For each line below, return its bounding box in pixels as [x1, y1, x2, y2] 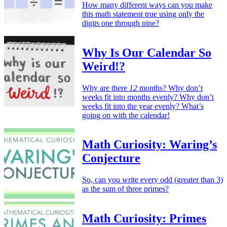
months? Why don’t [137, 83, 203, 92]
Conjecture [82, 152, 140, 165]
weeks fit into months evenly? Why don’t [82, 92, 214, 101]
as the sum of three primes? [82, 184, 169, 194]
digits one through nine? [82, 18, 159, 27]
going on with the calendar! [82, 110, 170, 120]
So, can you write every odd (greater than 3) [82, 175, 223, 184]
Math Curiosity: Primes [82, 212, 206, 225]
